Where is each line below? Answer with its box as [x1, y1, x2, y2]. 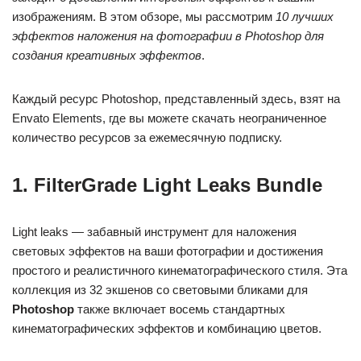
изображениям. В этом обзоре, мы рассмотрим [12, 10, 276, 24]
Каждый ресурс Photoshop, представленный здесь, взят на [12, 92, 340, 106]
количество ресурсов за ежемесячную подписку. [12, 131, 282, 145]
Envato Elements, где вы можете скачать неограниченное [12, 111, 326, 126]
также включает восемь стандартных [74, 302, 285, 317]
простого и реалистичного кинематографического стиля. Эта [12, 263, 347, 278]
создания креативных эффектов [12, 48, 201, 63]
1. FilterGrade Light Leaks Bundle [12, 174, 322, 197]
